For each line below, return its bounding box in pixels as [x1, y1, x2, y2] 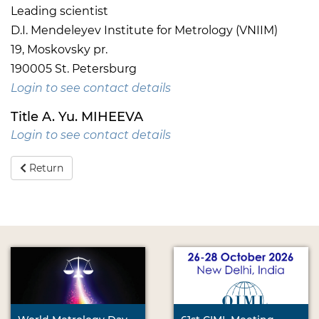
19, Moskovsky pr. [11, 43, 108, 57]
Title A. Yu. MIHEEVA [11, 109, 143, 125]
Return [26, 162, 63, 175]
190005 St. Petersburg [11, 62, 137, 76]
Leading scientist [11, 4, 108, 19]
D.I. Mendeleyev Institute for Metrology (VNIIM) [11, 23, 278, 38]
